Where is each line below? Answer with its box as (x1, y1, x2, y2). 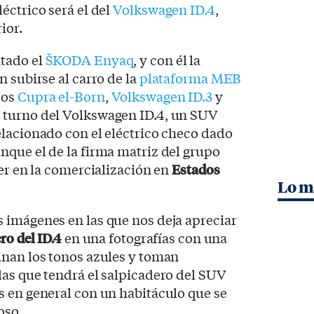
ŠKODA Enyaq (45, 50, 134, 69)
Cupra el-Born (18, 87, 105, 106)
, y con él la (133, 50, 201, 69)
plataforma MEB (139, 69, 242, 88)
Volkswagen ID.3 (111, 87, 213, 106)
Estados (172, 160, 220, 179)
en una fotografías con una (61, 228, 228, 247)
